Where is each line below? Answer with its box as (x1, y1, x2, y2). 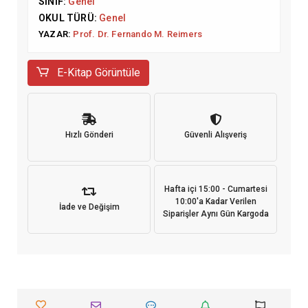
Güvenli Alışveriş (184, 130, 247, 140)
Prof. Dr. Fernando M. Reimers (73, 29, 203, 39)
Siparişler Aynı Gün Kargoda (162, 208, 269, 219)
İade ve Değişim (58, 202, 120, 212)
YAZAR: (38, 29, 74, 39)
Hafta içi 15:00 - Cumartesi (164, 184, 267, 194)
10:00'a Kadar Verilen (175, 196, 256, 206)
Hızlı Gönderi (65, 130, 113, 140)
